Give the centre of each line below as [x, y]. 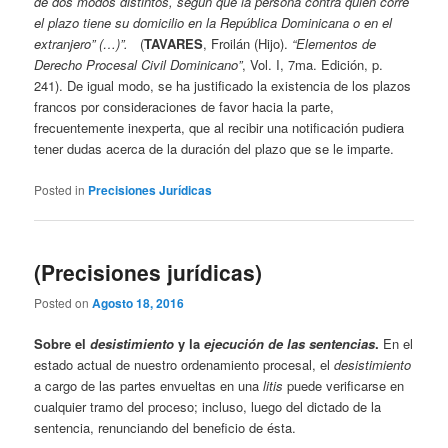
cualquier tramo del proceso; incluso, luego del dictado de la [208, 407]
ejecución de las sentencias [290, 344]
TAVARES [174, 44]
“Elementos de [334, 44]
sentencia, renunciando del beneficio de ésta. [165, 428]
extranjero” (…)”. [81, 44]
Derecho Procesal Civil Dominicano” [138, 65]
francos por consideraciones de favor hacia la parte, [184, 107]
